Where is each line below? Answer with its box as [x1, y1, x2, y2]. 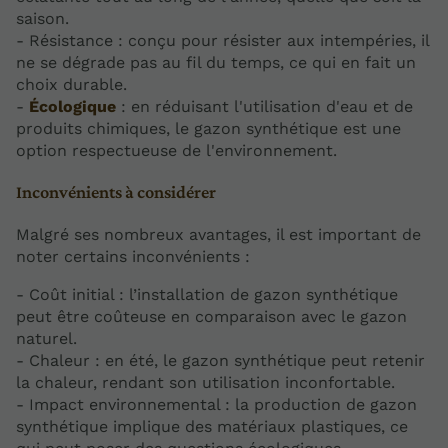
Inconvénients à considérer [16, 182, 216, 203]
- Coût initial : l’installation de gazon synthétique [16, 284, 398, 304]
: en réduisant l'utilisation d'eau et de [116, 97, 413, 117]
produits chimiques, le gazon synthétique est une [16, 119, 401, 139]
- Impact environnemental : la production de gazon [16, 394, 417, 414]
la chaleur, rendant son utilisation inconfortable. [16, 372, 395, 392]
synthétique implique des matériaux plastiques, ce [16, 416, 408, 436]
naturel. [16, 328, 77, 348]
